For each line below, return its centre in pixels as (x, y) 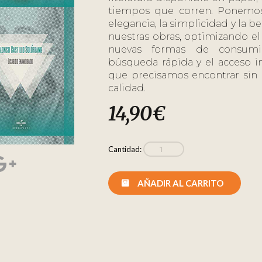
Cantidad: (125, 149)
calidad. (127, 88)
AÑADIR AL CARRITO (180, 183)
